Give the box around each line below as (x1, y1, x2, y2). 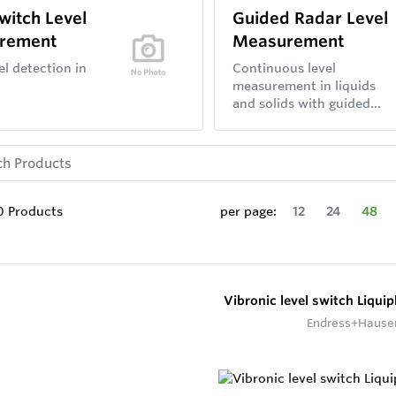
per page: (220, 203, 277, 219)
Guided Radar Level (232, 8, 389, 27)
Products (4, 203, 63, 219)
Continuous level (232, 60, 337, 76)
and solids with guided (232, 95, 371, 111)
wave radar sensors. (232, 113, 355, 129)
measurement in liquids (232, 78, 377, 94)
